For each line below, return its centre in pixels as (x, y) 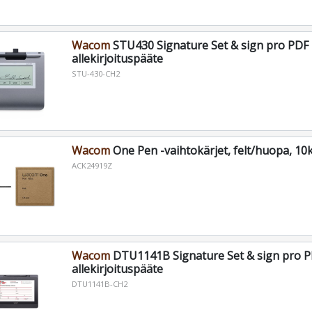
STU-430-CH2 (95, 74)
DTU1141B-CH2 (99, 283)
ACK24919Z (92, 166)
